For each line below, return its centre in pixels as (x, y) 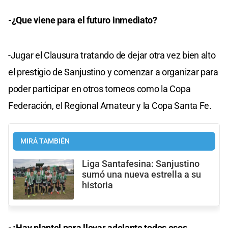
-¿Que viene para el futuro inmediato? (83, 20)
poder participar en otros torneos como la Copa (99, 89)
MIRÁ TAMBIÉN (45, 141)
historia (97, 185)
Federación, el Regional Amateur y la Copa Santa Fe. (110, 105)
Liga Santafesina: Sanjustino (141, 164)
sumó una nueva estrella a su (141, 174)
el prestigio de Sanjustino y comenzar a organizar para (113, 72)
